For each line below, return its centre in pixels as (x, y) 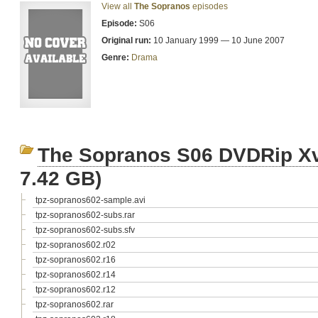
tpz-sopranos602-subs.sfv (85, 230)
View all (118, 6)
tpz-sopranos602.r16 (76, 260)
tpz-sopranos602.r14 (76, 275)
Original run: (126, 40)
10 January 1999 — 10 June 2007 (218, 40)
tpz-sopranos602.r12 (76, 290)
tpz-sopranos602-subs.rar (85, 215)
